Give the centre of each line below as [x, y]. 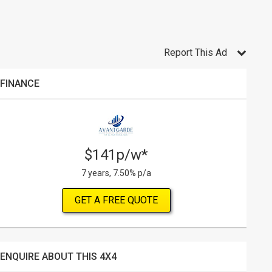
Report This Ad [195, 53]
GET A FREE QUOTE [116, 200]
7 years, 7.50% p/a [116, 173]
